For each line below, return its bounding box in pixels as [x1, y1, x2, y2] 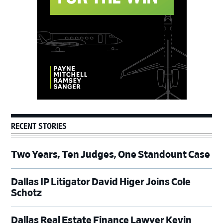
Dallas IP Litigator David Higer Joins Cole [11, 177, 191, 188]
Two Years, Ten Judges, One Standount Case [11, 150, 211, 160]
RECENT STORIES [11, 119, 67, 131]
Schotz [11, 188, 42, 199]
